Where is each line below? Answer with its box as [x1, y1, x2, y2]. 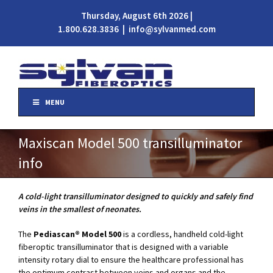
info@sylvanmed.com [128, 23, 216, 35]
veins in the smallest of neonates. [18, 204, 141, 214]
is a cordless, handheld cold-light [121, 229, 243, 239]
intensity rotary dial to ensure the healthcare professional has [18, 254, 244, 265]
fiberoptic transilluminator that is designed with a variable [18, 241, 229, 252]
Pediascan [34, 229, 75, 239]
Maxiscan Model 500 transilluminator [18, 133, 242, 152]
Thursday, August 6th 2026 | [80, 10, 193, 21]
